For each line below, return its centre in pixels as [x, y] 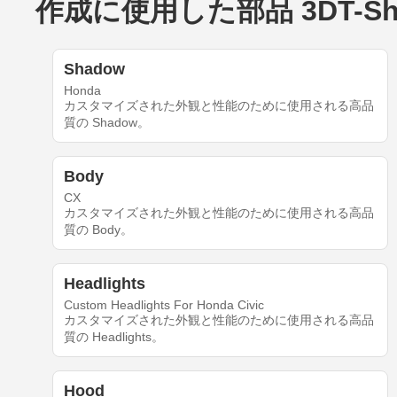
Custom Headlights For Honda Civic [163, 305]
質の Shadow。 [106, 123]
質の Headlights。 [113, 337]
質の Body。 [98, 230]
